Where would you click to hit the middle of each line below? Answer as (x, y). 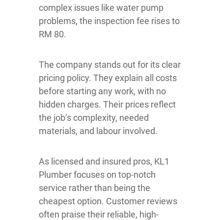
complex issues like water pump (101, 8)
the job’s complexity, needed (94, 118)
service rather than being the (95, 188)
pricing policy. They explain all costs (108, 78)
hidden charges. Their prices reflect (107, 105)
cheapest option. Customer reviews (108, 201)
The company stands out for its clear (110, 65)
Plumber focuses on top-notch (97, 175)
